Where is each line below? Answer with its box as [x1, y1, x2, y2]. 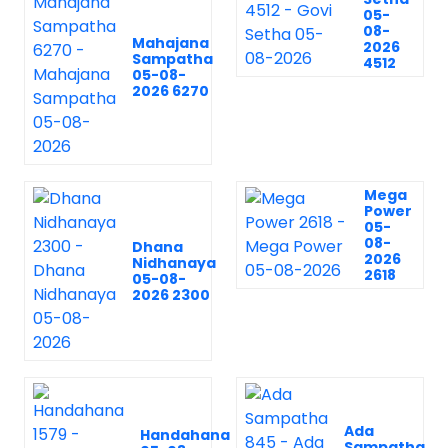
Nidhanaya [132, 253, 216, 274]
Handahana [140, 425, 230, 446]
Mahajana [132, 33, 209, 54]
